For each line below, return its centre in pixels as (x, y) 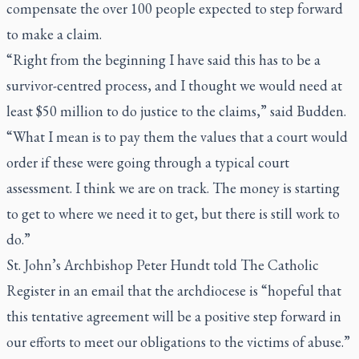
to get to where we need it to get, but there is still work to (173, 214)
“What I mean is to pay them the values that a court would (177, 137)
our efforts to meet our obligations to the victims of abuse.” (178, 342)
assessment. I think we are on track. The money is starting (173, 188)
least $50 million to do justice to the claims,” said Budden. (176, 111)
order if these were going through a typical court (148, 162)
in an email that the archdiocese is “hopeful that (198, 290)
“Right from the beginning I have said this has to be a (163, 60)
